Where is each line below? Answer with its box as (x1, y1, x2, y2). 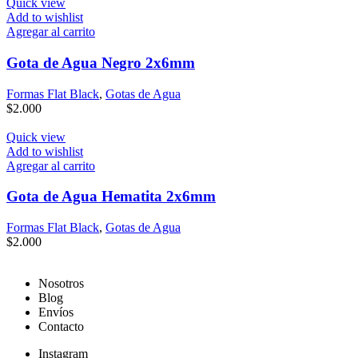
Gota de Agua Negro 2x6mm (6, 54, 195, 71)
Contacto (38, 320, 84, 334)
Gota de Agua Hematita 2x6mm (6, 188, 216, 205)
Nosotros (38, 276, 84, 291)
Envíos (38, 305, 74, 320)
